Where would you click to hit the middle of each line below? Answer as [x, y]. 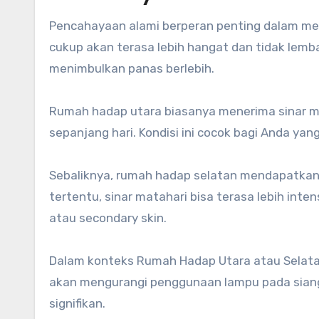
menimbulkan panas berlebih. [132, 68]
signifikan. [77, 303]
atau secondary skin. [108, 218]
